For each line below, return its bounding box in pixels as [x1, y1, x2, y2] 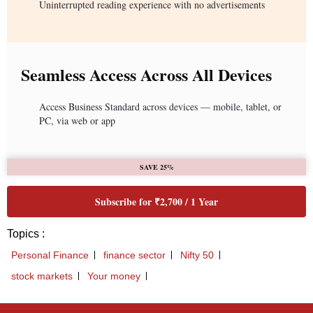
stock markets [11, 270, 73, 282]
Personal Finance [11, 249, 89, 261]
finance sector [103, 249, 166, 261]
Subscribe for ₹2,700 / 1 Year [95, 194, 218, 210]
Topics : [7, 228, 45, 240]
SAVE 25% [139, 162, 174, 173]
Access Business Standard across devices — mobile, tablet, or [39, 100, 282, 114]
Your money [87, 270, 140, 282]
